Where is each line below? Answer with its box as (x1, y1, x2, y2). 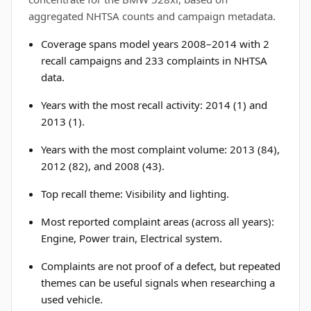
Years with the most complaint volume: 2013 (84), (41, 142, 280, 156)
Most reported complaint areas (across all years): (41, 215, 275, 228)
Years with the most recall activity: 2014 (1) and (41, 98, 268, 112)
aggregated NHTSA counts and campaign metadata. (28, 9, 276, 23)
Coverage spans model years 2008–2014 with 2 (41, 37, 270, 51)
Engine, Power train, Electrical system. (41, 231, 223, 245)
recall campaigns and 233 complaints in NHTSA (41, 53, 268, 67)
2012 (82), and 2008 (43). (41, 159, 165, 173)
